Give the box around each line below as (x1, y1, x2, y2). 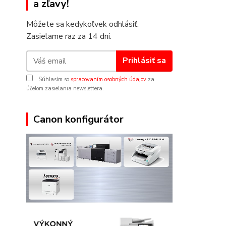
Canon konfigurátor (33, 112, 124, 126)
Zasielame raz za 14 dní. (26, 30, 111, 42)
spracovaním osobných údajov (71, 75, 146, 83)
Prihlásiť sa (122, 55, 166, 67)
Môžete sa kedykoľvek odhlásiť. (26, 18, 139, 30)
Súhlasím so (37, 75, 71, 83)
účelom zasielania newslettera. (26, 84, 104, 92)
